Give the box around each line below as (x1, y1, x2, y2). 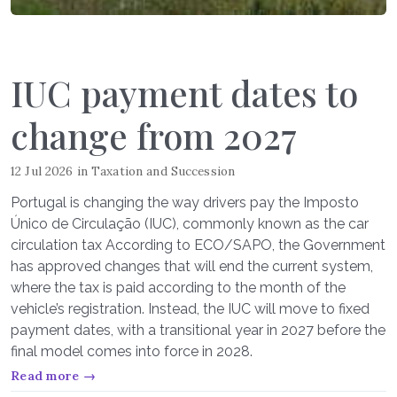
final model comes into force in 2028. (11, 343, 253, 360)
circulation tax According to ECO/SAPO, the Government (11, 237, 385, 253)
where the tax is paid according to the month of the (11, 279, 346, 296)
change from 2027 (11, 112, 297, 159)
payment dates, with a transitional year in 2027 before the (11, 322, 385, 339)
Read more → (11, 368, 97, 384)
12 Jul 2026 (11, 163, 74, 179)
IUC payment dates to (11, 69, 358, 116)
